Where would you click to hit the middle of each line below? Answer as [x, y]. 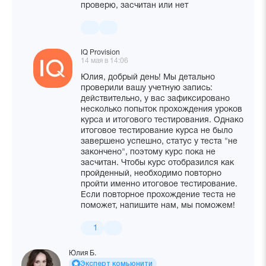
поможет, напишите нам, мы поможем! [158, 206]
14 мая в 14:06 [104, 61]
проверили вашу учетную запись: [147, 88]
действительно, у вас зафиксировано [155, 99]
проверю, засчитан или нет [134, 6]
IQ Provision [100, 53]
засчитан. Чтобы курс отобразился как [157, 163]
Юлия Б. [83, 253]
